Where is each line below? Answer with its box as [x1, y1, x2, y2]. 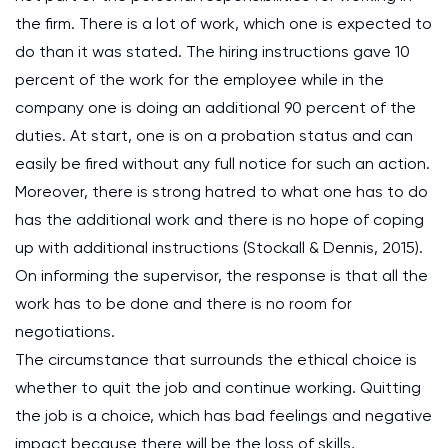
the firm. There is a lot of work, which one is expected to [15, 14, 432, 33]
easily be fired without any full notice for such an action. [15, 154, 430, 173]
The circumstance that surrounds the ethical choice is [15, 350, 417, 369]
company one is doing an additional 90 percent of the [15, 98, 416, 117]
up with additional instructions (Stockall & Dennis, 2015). [15, 238, 423, 257]
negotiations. [15, 322, 115, 341]
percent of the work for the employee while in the [15, 70, 384, 89]
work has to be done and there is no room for [15, 294, 352, 313]
